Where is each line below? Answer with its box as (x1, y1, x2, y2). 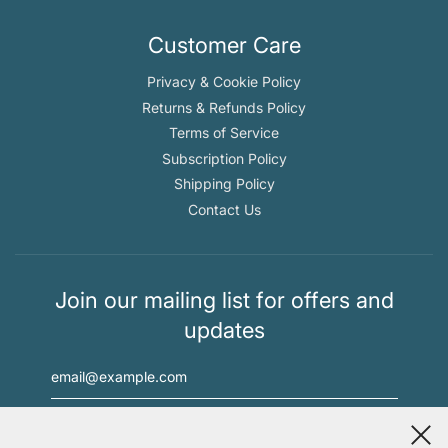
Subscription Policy (161, 149, 287, 167)
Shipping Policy (173, 175, 275, 193)
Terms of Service (169, 124, 279, 142)
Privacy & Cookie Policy (147, 73, 301, 91)
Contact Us (187, 200, 261, 218)
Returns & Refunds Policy (142, 98, 306, 116)
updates (183, 317, 265, 344)
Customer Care (147, 32, 301, 59)
